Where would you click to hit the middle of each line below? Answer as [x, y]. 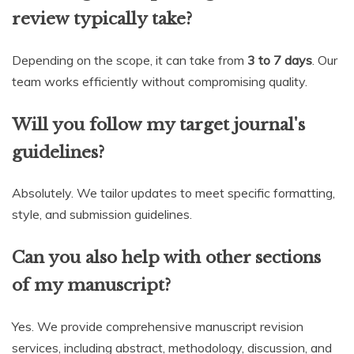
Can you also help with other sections [166, 258]
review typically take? [102, 19]
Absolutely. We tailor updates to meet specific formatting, [173, 193]
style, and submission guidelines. [102, 215]
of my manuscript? [91, 286]
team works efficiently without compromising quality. [160, 81]
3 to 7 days [280, 60]
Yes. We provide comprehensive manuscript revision [158, 327]
